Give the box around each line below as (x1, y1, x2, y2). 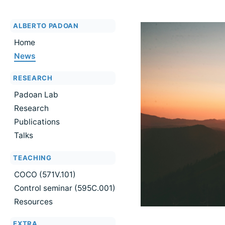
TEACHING (13, 153, 52, 162)
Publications (14, 117, 60, 127)
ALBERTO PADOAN (13, 22, 79, 30)
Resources (14, 196, 53, 206)
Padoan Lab (14, 90, 58, 100)
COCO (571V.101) (14, 169, 76, 179)
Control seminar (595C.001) (14, 183, 116, 193)
